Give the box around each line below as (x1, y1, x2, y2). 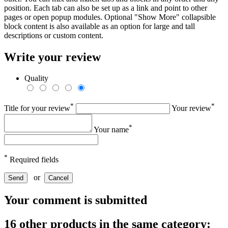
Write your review (4, 50, 101, 64)
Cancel (48, 174, 69, 182)
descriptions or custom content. (4, 31, 103, 40)
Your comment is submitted (4, 193, 147, 207)
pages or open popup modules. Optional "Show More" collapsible (4, 12, 216, 21)
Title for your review (4, 103, 70, 112)
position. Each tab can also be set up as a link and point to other (4, 3, 207, 12)
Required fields (8, 155, 59, 164)
